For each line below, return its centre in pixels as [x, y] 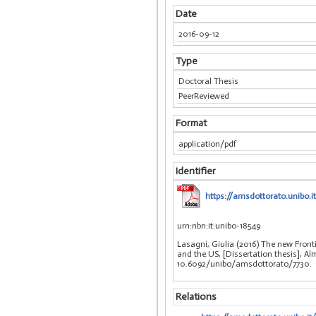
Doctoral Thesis [209, 81]
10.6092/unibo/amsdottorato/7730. [244, 263]
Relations [196, 297]
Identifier [195, 171]
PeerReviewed [204, 96]
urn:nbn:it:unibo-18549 [219, 225]
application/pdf [208, 144]
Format [191, 123]
